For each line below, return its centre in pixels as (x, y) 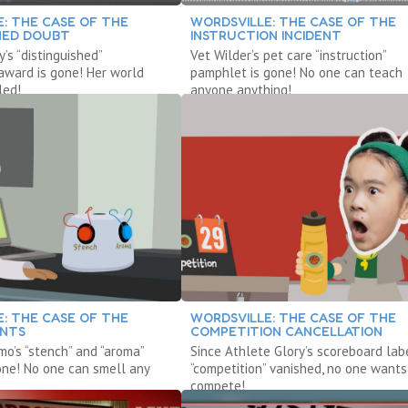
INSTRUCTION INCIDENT (265, 35)
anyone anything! (240, 89)
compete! (217, 385)
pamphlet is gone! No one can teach (296, 72)
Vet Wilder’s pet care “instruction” (288, 55)
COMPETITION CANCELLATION (286, 331)
